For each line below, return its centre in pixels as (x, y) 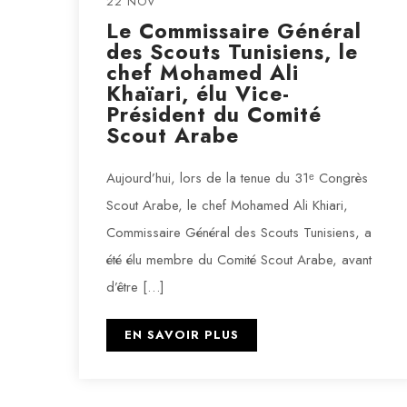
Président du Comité (214, 115)
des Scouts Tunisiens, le (232, 52)
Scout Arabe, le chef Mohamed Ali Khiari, (227, 206)
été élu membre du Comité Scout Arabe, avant (239, 260)
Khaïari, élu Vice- (198, 94)
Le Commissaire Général (234, 31)
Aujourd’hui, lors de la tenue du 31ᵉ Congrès (237, 179)
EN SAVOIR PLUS (182, 335)
